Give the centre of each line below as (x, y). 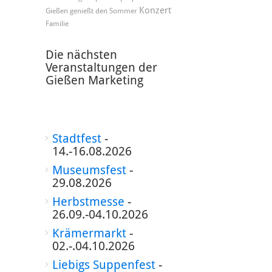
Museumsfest (89, 170)
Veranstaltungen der (101, 67)
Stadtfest (76, 138)
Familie (57, 24)
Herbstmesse (88, 202)
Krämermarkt (89, 233)
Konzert (155, 10)
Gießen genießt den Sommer (91, 11)
